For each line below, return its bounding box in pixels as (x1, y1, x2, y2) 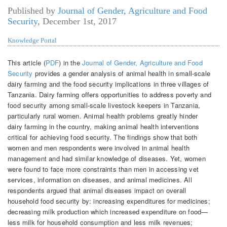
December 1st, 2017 (43, 16, 117, 27)
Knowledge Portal (8, 36, 57, 45)
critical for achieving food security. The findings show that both (8, 132, 198, 142)
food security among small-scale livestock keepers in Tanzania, (8, 100, 201, 110)
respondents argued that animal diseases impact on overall (8, 185, 186, 195)
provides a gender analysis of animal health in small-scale (32, 68, 211, 78)
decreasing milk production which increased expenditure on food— (8, 206, 208, 216)
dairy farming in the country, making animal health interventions (8, 121, 200, 131)
